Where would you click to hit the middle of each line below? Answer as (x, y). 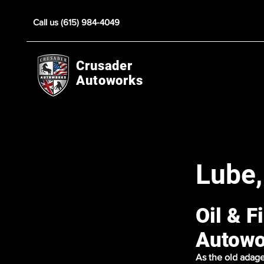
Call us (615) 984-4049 (76, 22)
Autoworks (110, 80)
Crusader (105, 66)
